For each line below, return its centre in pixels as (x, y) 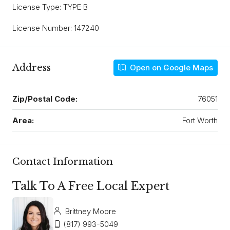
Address (32, 68)
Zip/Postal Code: (45, 99)
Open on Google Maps (170, 68)
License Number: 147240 (56, 28)
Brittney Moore (90, 211)
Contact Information (63, 162)
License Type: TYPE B (50, 7)
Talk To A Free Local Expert (91, 186)
